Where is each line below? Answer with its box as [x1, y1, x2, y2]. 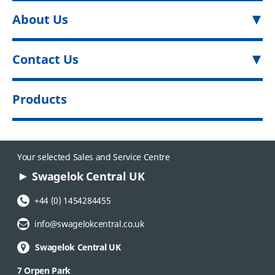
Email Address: [17, 218, 76, 230]
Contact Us [12, 51, 79, 68]
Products [12, 91, 67, 108]
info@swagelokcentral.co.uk [34, 218, 144, 230]
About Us [12, 11, 68, 28]
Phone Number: [17, 195, 80, 207]
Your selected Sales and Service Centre [17, 151, 170, 163]
